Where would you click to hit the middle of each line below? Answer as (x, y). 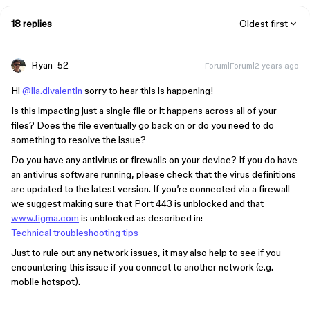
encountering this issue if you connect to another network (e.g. (142, 267)
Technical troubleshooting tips (75, 232)
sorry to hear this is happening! (148, 91)
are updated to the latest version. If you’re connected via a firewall (151, 189)
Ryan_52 (50, 65)
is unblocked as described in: (141, 218)
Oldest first (264, 24)
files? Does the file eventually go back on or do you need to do (143, 125)
